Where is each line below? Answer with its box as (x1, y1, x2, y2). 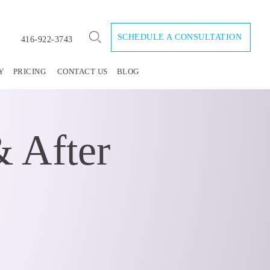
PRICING (13, 66, 46, 76)
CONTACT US (57, 66, 108, 76)
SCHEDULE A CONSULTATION (117, 32, 242, 42)
